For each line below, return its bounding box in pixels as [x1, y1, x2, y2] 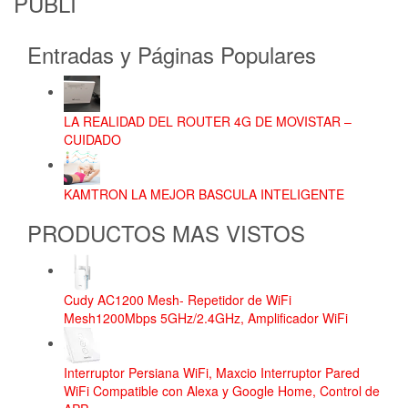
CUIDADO [64, 129, 121, 148]
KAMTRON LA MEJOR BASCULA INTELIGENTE [64, 184, 344, 203]
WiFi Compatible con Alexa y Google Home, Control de [64, 381, 380, 400]
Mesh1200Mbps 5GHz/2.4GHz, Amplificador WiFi [64, 308, 348, 327]
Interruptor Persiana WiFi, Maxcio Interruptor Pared [64, 362, 360, 382]
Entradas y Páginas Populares [27, 37, 316, 70]
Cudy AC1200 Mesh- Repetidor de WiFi [64, 290, 291, 309]
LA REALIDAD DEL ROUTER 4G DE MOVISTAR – [64, 111, 352, 130]
